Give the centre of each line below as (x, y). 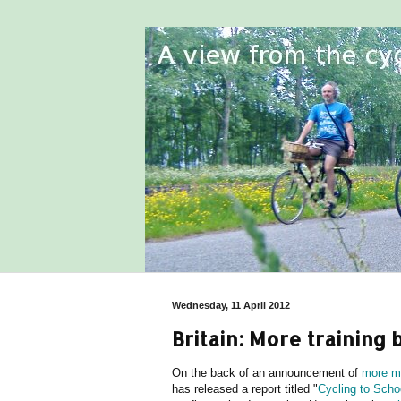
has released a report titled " (245, 388)
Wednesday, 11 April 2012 (231, 305)
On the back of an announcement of (267, 372)
